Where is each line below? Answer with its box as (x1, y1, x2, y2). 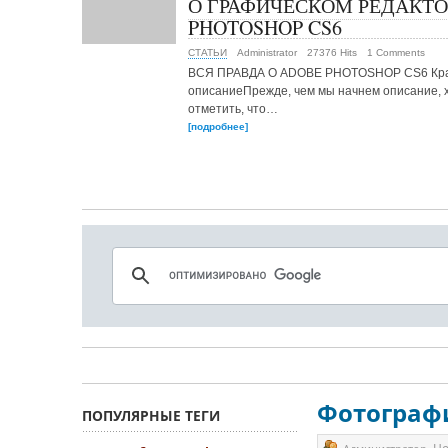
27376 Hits (307, 47, 357, 58)
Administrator (237, 47, 297, 58)
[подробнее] (188, 121, 248, 132)
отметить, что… (188, 102, 278, 116)
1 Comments (367, 47, 425, 58)
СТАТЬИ (188, 47, 227, 58)
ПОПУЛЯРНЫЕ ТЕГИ (82, 406, 220, 425)
